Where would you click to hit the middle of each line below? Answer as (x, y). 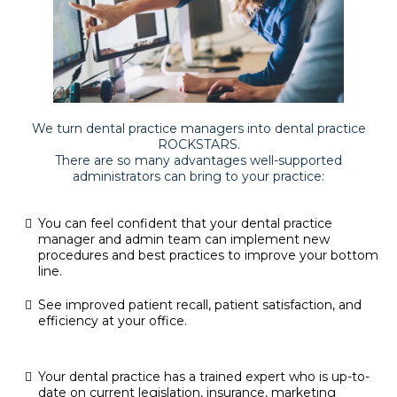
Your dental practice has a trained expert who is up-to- (204, 377)
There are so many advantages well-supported (198, 161)
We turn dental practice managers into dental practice (198, 129)
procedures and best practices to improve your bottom (208, 256)
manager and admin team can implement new (184, 240)
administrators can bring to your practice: (198, 177)
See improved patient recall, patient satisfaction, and (200, 305)
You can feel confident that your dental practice (185, 224)
